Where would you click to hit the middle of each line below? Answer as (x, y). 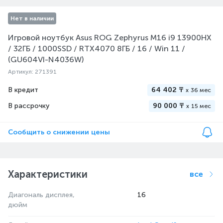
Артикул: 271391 (32, 72)
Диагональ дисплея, (41, 195)
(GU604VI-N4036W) (46, 59)
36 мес (201, 90)
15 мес (201, 106)
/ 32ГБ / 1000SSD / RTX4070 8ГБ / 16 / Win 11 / (97, 49)
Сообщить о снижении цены (59, 132)
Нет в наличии (32, 18)
